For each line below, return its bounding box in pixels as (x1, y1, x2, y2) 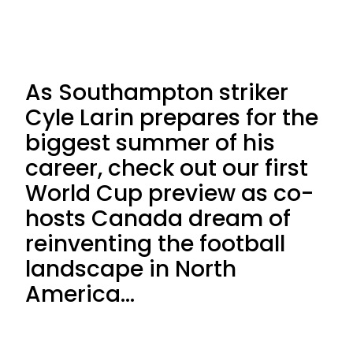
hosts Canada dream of (25, 203, 291, 234)
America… (25, 279, 135, 310)
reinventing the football (25, 229, 285, 259)
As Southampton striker (25, 77, 288, 108)
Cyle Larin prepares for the (25, 102, 318, 133)
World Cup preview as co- (25, 178, 314, 209)
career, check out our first (25, 153, 308, 184)
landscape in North (25, 254, 236, 284)
